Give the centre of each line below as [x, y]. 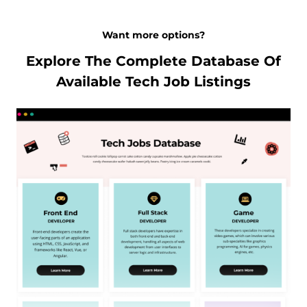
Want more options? [153, 35]
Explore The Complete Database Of [153, 61]
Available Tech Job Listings [153, 81]
